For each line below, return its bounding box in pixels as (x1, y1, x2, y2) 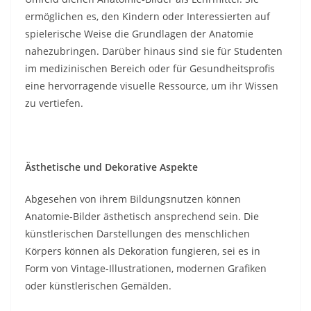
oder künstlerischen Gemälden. (25, 278, 171, 292)
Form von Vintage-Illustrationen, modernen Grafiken (25, 261, 267, 275)
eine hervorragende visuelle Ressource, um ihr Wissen (25, 78, 278, 92)
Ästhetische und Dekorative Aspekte (25, 160, 198, 174)
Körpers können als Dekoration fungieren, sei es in (25, 244, 260, 258)
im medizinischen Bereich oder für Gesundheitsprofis (25, 61, 275, 75)
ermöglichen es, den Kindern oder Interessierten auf (25, 9, 270, 23)
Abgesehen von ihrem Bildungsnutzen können (25, 192, 241, 205)
